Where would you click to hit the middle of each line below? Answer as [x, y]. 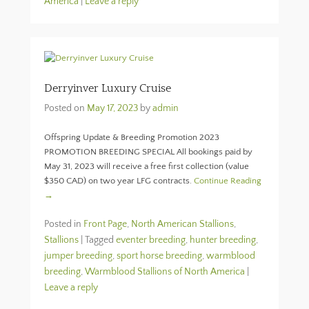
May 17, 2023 [112, 108]
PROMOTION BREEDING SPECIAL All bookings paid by [148, 152]
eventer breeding [151, 240]
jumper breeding [78, 256]
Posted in [64, 224]
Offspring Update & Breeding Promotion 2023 [132, 137]
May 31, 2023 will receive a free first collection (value [147, 166]
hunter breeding [223, 240]
